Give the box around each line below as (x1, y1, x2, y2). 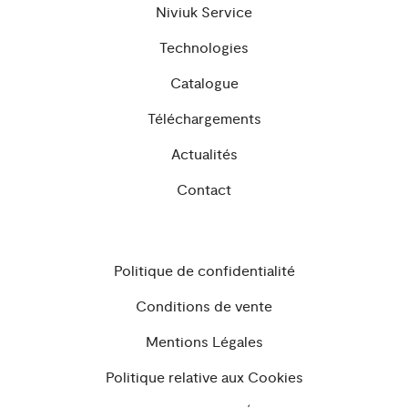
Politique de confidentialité (113, 261, 295, 280)
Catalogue (169, 74, 239, 93)
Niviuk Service (156, 3, 252, 22)
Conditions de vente (136, 297, 272, 316)
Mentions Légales (145, 332, 263, 352)
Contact (177, 180, 231, 199)
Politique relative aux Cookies (105, 368, 303, 387)
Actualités (170, 145, 238, 164)
